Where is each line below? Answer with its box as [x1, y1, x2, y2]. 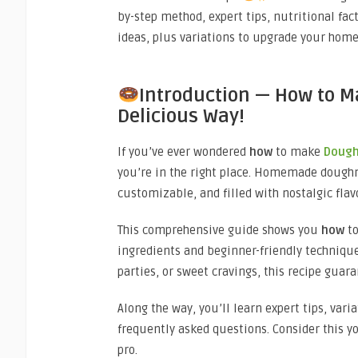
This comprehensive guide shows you [117, 222, 321, 237]
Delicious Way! [117, 104, 245, 128]
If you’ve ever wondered [117, 144, 249, 159]
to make [272, 144, 324, 159]
